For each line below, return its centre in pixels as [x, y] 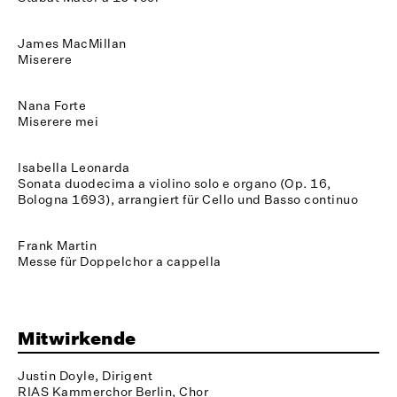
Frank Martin [57, 245]
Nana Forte [52, 105]
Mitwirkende [77, 338]
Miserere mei [58, 121]
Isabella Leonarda [74, 167]
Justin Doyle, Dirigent [85, 376]
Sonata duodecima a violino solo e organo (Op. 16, [175, 183]
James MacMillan [72, 43]
